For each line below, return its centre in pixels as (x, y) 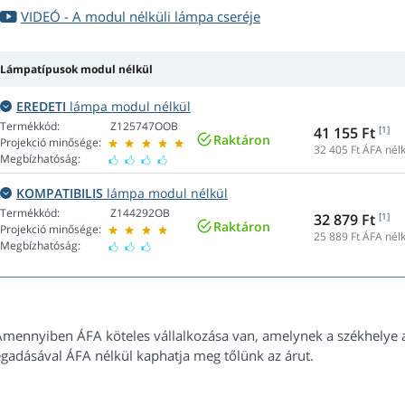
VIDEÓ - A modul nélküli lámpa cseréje (141, 17)
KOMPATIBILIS (60, 193)
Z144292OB (140, 213)
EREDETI (41, 107)
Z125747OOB (144, 127)
